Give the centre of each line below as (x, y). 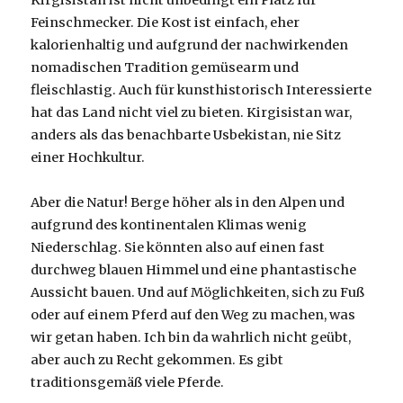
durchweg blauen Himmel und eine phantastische (194, 270)
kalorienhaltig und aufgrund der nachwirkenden (190, 45)
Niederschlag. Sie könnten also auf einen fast (178, 248)
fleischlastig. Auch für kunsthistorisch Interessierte (201, 90)
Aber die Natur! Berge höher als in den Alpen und (188, 203)
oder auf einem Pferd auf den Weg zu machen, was (193, 315)
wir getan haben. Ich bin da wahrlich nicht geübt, (191, 338)
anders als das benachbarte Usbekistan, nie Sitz (186, 135)
